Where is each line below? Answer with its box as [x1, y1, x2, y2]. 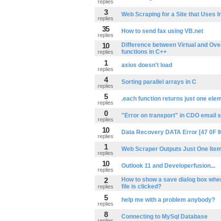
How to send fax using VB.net [121, 28, 203, 35]
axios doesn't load [121, 62, 172, 69]
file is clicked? [121, 183, 161, 190]
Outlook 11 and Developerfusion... [121, 162, 215, 169]
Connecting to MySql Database [121, 213, 208, 220]
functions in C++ [121, 48, 167, 55]
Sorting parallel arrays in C [121, 78, 196, 85]
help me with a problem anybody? [121, 196, 215, 203]
